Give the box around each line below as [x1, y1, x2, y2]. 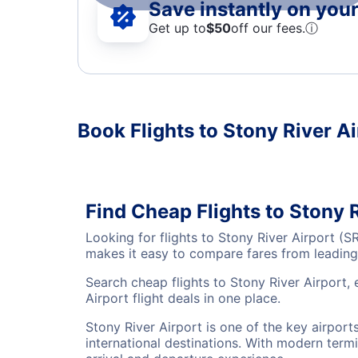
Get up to [149, 19, 206, 36]
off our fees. [231, 19, 305, 36]
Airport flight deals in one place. [86, 290, 280, 306]
